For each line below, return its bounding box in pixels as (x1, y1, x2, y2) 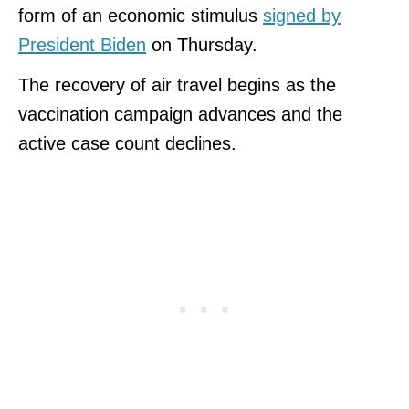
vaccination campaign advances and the (18, 103, 342, 124)
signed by (263, 5, 341, 26)
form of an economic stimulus (18, 5, 263, 26)
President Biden (18, 34, 146, 55)
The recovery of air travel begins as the (18, 74, 336, 95)
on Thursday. (146, 34, 263, 55)
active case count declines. (18, 132, 236, 153)
